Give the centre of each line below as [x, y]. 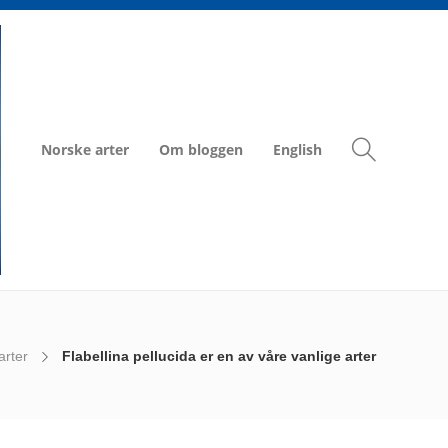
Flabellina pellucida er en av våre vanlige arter [219, 356]
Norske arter [85, 149]
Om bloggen [201, 149]
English [297, 149]
